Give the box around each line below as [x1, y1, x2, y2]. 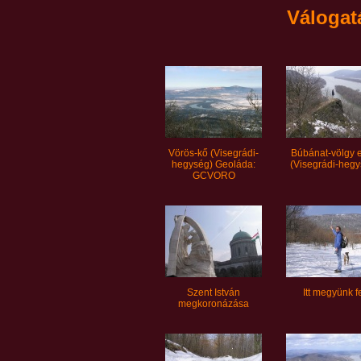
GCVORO [192, 170, 235, 182]
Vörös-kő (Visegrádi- [168, 147, 259, 160]
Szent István [187, 287, 240, 299]
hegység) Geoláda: [172, 159, 255, 171]
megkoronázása [178, 298, 249, 310]
